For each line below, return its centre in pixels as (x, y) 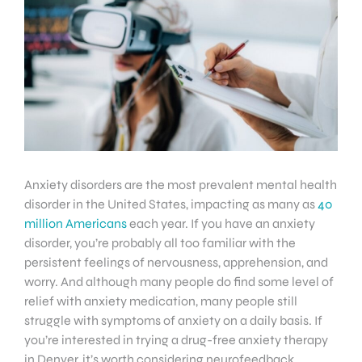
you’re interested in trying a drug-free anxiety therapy (176, 339)
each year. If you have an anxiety (221, 223)
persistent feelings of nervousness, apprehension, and (176, 262)
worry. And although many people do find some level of (179, 281)
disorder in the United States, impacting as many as (171, 204)
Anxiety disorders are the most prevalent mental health (181, 184)
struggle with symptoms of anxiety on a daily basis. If (173, 320)
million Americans (76, 223)
